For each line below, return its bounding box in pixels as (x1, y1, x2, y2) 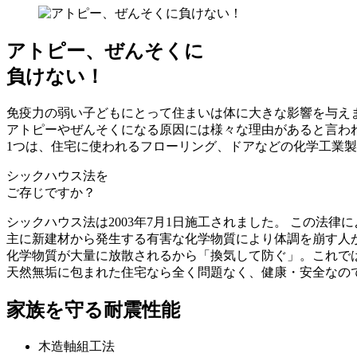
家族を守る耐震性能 (6, 300, 180, 321)
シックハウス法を (6, 169, 108, 183)
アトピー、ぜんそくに (6, 41, 204, 62)
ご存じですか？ (6, 186, 96, 200)
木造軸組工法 (38, 339, 115, 354)
